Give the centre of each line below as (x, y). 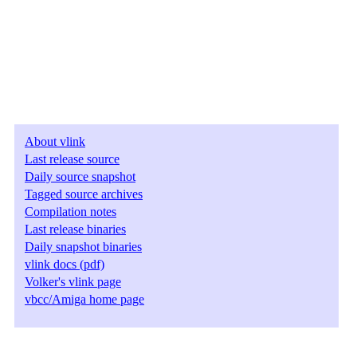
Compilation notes (71, 212)
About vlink (55, 141)
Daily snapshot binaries (83, 247)
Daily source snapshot (80, 177)
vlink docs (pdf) (65, 264)
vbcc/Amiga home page (84, 299)
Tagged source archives (84, 194)
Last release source (72, 159)
